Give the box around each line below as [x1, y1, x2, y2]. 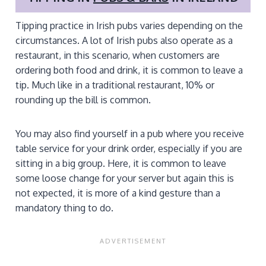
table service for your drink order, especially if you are [15, 142, 242, 154]
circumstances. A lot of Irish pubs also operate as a [15, 34, 233, 46]
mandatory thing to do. [15, 201, 113, 214]
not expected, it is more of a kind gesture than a [15, 186, 220, 199]
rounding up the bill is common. [15, 93, 151, 106]
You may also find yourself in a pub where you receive [15, 127, 244, 140]
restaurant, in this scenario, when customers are [15, 49, 220, 61]
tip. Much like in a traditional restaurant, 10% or [15, 78, 214, 91]
